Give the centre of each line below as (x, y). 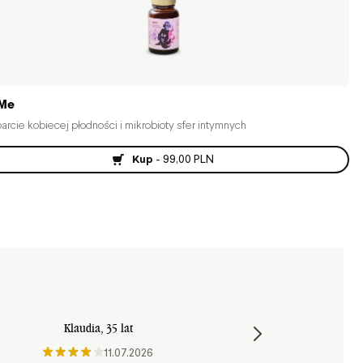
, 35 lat (116, 329)
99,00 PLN (189, 159)
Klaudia (82, 329)
